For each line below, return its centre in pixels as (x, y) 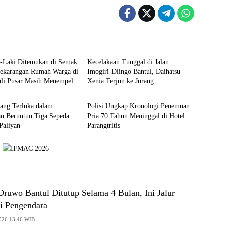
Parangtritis (103, 125)
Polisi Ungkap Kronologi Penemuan (138, 106)
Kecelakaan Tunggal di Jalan (128, 62)
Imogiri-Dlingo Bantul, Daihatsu (134, 71)
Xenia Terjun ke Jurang (120, 81)
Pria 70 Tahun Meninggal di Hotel (136, 116)
